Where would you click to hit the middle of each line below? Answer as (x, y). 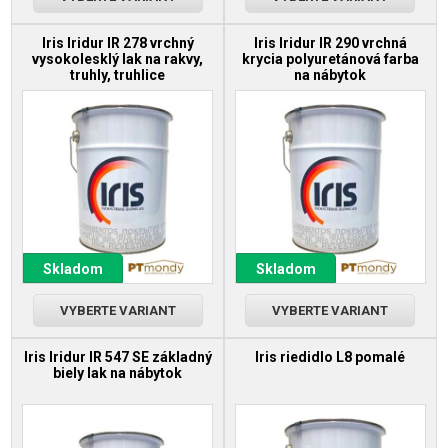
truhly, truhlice (118, 75)
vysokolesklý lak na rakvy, (118, 59)
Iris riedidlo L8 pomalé (330, 357)
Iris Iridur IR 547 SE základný (117, 357)
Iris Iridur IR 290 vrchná (330, 43)
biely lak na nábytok (118, 373)
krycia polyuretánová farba (330, 59)
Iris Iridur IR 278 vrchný (117, 43)
